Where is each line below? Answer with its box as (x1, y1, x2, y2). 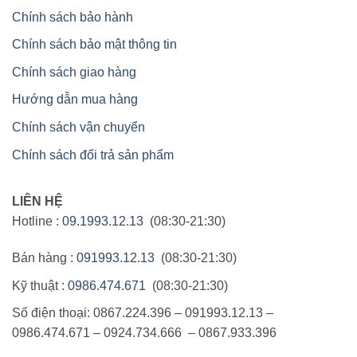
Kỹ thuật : (12, 278, 68, 292)
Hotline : (12, 214, 62, 229)
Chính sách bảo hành (12, 10, 133, 24)
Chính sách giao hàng (12, 65, 136, 79)
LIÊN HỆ (12, 194, 63, 209)
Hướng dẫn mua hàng (12, 92, 138, 107)
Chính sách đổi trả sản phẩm (12, 147, 174, 162)
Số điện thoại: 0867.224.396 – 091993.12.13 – (12, 306, 273, 320)
